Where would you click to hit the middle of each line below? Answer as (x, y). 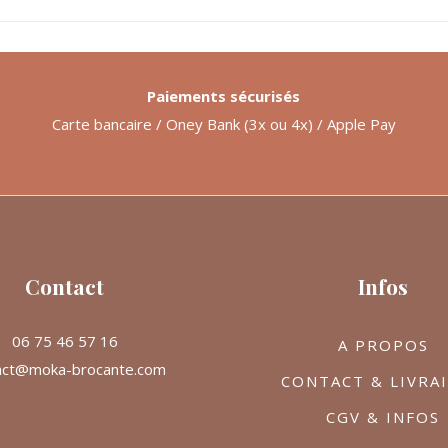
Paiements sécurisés (224, 96)
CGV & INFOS (383, 417)
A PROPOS (383, 345)
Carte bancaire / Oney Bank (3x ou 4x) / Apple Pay (223, 124)
